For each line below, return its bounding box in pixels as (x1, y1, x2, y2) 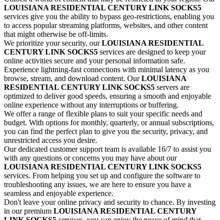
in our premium (4, 207, 52, 216)
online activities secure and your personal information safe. (4, 56, 185, 65)
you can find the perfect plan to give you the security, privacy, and (4, 127, 208, 136)
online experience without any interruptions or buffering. (4, 101, 179, 110)
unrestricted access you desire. (4, 136, 97, 145)
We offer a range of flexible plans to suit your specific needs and (4, 110, 202, 118)
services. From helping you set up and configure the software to (4, 171, 200, 180)
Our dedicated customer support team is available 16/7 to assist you (4, 145, 211, 154)
